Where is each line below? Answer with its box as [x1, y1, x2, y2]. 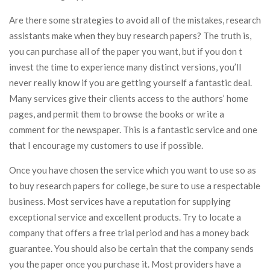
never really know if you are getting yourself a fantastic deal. [9, 77, 252, 89]
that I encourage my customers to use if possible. [9, 140, 203, 151]
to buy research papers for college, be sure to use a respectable [9, 180, 260, 192]
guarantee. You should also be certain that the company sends [9, 243, 254, 254]
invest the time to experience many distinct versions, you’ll [9, 61, 241, 73]
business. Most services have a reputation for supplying [9, 196, 231, 207]
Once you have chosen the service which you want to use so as [9, 165, 256, 176]
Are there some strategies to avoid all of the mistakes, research [9, 14, 261, 26]
